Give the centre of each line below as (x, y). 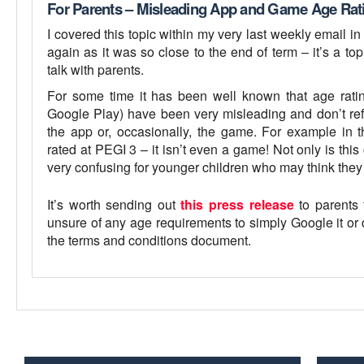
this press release (237, 204)
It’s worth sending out (114, 204)
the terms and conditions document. (149, 240)
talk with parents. (97, 69)
